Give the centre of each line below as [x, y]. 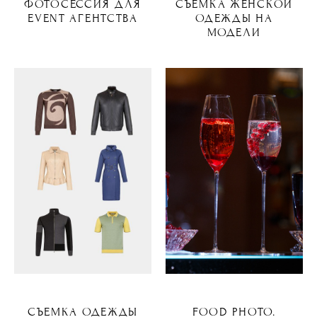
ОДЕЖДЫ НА [234, 18]
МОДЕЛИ [234, 33]
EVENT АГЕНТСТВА [83, 18]
